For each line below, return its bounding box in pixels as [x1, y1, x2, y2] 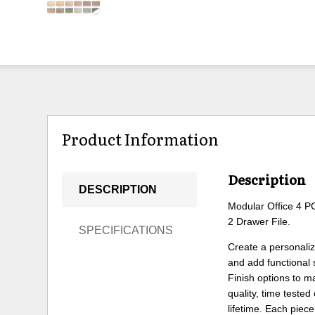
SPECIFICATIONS [79, 224, 174, 236]
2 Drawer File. [228, 215, 291, 227]
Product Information [62, 127, 219, 151]
